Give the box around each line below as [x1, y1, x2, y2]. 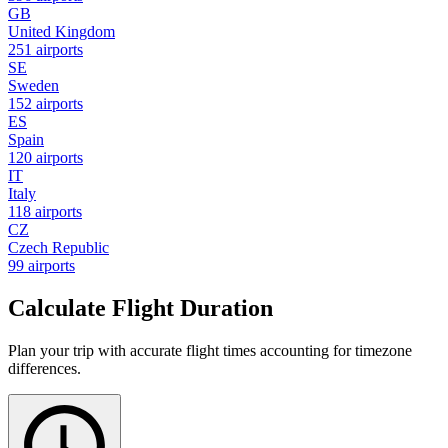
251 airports [8, 40, 83, 58]
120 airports [8, 148, 83, 166]
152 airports [8, 94, 83, 112]
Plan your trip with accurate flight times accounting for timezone [8, 341, 412, 359]
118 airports [8, 202, 82, 220]
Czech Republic [8, 238, 109, 256]
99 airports [8, 256, 75, 274]
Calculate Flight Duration [8, 294, 273, 321]
